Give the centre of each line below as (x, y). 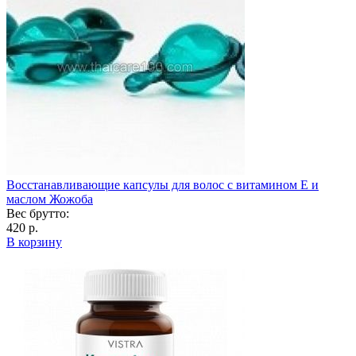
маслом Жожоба (50, 199)
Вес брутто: (38, 213)
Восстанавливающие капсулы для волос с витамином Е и (163, 184)
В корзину (34, 242)
